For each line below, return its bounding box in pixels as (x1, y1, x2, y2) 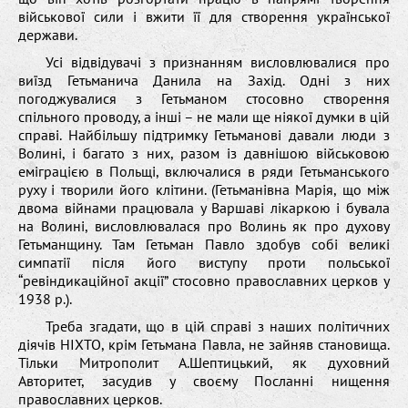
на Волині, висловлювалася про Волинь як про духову (18, 216, 390, 235)
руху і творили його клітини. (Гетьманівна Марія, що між (18, 179, 390, 199)
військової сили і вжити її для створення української (18, 6, 390, 25)
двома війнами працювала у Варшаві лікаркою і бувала (18, 198, 390, 217)
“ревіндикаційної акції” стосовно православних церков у (18, 270, 390, 290)
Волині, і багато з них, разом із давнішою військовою (18, 143, 390, 162)
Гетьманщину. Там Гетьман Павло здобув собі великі (18, 234, 390, 253)
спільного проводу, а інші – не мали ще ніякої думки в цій (18, 107, 390, 126)
